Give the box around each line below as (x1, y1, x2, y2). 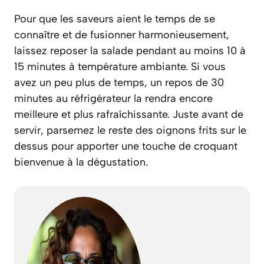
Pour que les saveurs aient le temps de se (14, 12, 215, 26)
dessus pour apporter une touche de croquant (14, 140, 237, 153)
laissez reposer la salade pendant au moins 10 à (14, 44, 246, 58)
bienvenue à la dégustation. (14, 156, 148, 169)
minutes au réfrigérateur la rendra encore (14, 92, 213, 105)
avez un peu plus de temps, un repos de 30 (14, 76, 224, 90)
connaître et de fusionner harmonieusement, (14, 28, 229, 42)
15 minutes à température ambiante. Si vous (14, 60, 226, 74)
